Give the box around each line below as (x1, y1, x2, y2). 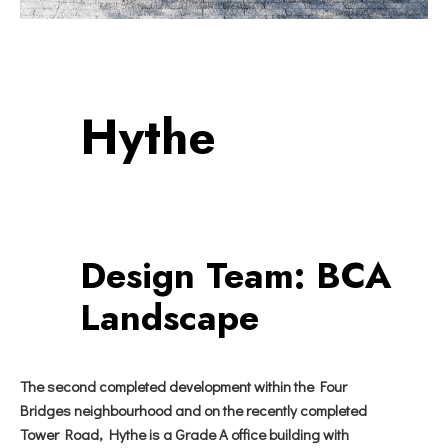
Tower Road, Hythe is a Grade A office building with (20, 424, 349, 444)
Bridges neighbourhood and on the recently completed (20, 400, 367, 420)
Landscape (80, 291, 259, 344)
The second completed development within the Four (20, 376, 347, 396)
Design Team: (80, 249, 305, 302)
